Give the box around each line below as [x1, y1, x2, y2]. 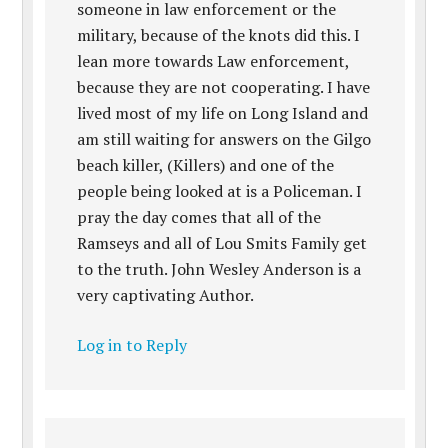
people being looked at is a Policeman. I [77, 180, 363, 202]
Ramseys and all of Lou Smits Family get [77, 232, 368, 254]
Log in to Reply [77, 334, 188, 356]
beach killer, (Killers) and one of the [77, 154, 335, 176]
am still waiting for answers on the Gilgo [77, 128, 372, 150]
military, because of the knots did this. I [77, 24, 361, 46]
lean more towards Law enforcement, [77, 50, 350, 72]
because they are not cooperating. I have [77, 76, 371, 98]
